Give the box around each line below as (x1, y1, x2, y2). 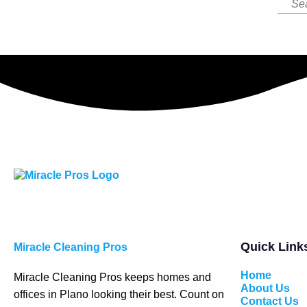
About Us (241, 282, 290, 295)
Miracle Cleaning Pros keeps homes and (14, 271, 211, 284)
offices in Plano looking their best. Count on (14, 288, 224, 301)
